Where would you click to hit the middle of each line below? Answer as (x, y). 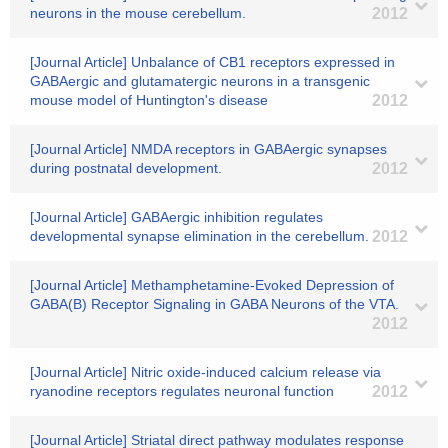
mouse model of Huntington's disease (149, 100)
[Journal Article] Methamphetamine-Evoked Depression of (212, 285)
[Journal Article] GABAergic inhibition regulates (176, 217)
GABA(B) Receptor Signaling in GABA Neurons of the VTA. (214, 304)
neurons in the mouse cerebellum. (138, 13)
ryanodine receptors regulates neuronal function (182, 391)
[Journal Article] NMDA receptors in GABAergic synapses (208, 149)
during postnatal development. (126, 168)
